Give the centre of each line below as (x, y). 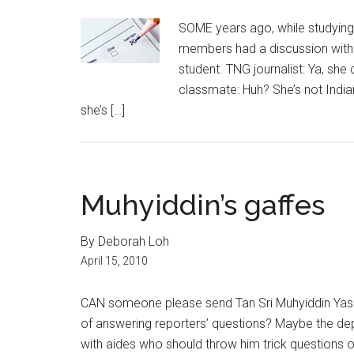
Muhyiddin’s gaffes (203, 205)
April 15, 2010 (114, 261)
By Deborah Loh (125, 241)
